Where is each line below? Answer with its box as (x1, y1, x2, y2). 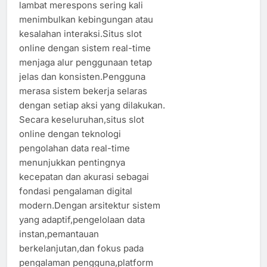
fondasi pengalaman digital (19, 185, 132, 197)
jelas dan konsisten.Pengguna (19, 70, 145, 82)
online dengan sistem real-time (19, 42, 151, 54)
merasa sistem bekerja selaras (19, 85, 147, 97)
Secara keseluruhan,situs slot (19, 113, 144, 125)
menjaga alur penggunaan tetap (19, 56, 152, 68)
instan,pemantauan (19, 228, 99, 240)
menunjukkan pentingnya (19, 156, 125, 168)
